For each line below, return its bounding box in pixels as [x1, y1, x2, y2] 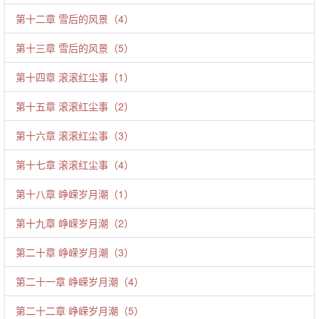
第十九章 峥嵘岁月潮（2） [16, 216, 134, 230]
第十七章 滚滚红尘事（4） [16, 157, 134, 172]
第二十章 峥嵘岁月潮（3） [16, 245, 134, 259]
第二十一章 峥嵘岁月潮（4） [16, 274, 144, 288]
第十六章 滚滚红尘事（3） [16, 128, 134, 142]
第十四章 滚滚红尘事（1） [16, 70, 134, 84]
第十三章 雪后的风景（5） [16, 41, 134, 55]
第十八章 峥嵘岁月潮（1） [16, 187, 134, 201]
